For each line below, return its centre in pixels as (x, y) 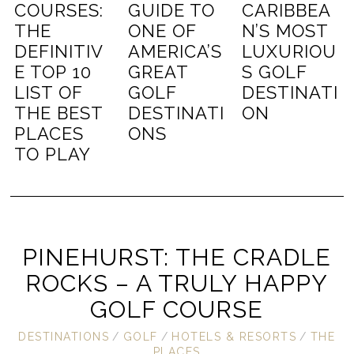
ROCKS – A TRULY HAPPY (177, 284)
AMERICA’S (175, 52)
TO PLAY (53, 154)
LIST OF (49, 93)
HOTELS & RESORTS (234, 336)
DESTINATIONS (64, 336)
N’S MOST (284, 31)
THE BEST (59, 113)
